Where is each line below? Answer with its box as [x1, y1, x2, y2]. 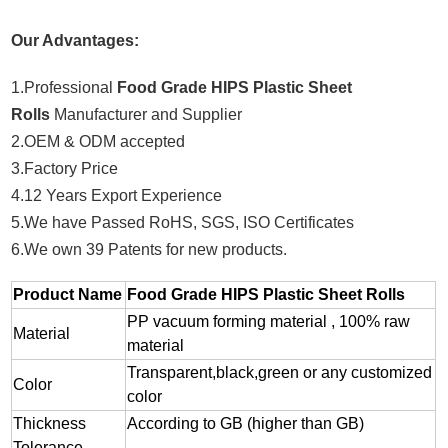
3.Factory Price [11, 160, 119, 178]
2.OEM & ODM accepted [11, 133, 186, 151]
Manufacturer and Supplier [54, 106, 243, 124]
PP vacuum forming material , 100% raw [127, 313, 411, 331]
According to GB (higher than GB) [127, 415, 365, 433]
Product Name [13, 286, 123, 304]
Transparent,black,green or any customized [127, 364, 433, 382]
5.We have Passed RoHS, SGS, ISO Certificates [11, 214, 355, 232]
